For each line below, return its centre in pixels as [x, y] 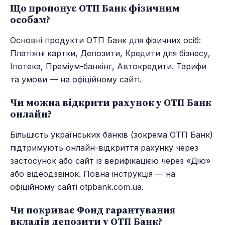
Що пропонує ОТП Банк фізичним [95, 8]
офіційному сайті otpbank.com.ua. [77, 187]
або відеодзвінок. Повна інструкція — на [93, 174]
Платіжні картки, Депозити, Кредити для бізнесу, [110, 53]
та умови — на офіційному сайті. [76, 79]
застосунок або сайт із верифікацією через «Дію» [110, 161]
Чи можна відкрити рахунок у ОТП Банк [111, 103]
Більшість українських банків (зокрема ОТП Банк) [111, 135]
